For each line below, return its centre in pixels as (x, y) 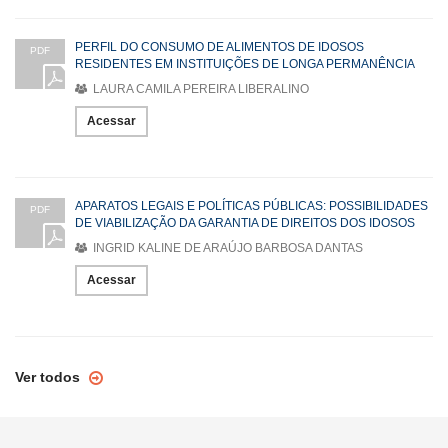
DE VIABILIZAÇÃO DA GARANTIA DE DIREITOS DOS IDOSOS (245, 222)
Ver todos (49, 376)
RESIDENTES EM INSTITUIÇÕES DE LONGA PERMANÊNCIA (245, 63)
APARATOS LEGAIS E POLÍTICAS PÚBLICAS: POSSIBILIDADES (251, 205)
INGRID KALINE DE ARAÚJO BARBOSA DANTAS (226, 247)
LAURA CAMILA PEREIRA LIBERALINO (199, 88)
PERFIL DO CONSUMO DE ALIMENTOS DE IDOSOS (219, 46)
